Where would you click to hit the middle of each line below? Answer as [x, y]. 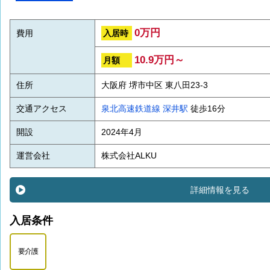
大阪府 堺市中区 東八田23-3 [155, 86]
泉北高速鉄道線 [131, 109]
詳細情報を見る [220, 190]
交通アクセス [42, 109]
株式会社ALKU [129, 156]
